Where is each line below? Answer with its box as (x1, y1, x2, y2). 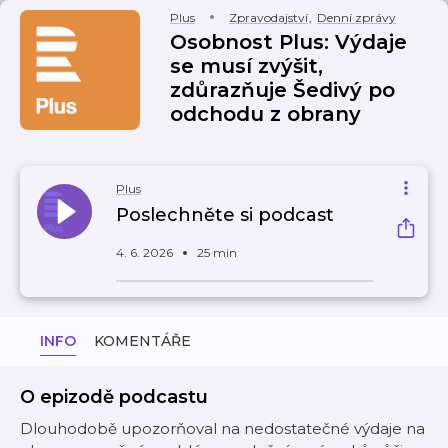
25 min (197, 245, 237, 260)
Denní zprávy (317, 10, 396, 25)
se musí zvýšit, (170, 54, 323, 78)
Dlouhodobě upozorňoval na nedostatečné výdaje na (20, 419, 425, 438)
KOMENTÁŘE (94, 332, 191, 350)
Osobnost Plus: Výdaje (170, 30, 407, 54)
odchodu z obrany (170, 102, 361, 126)
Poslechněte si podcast (116, 204, 334, 226)
